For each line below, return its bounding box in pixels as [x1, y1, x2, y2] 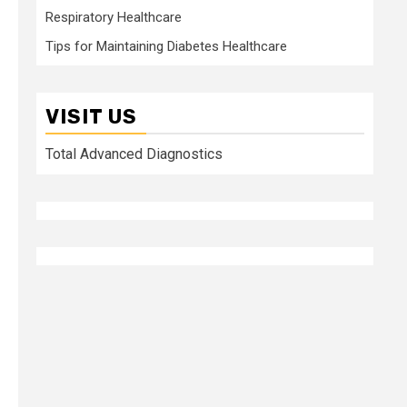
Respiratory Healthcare [45, 8, 182, 25]
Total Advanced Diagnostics [45, 144, 223, 163]
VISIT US [45, 104, 137, 129]
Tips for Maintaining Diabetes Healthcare [45, 37, 287, 55]
